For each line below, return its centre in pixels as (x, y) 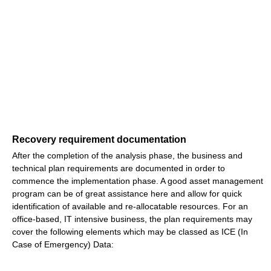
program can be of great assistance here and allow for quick (127, 194)
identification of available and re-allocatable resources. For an (130, 207)
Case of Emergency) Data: (63, 245)
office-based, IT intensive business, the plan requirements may (132, 219)
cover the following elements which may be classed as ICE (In (130, 232)
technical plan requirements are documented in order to (119, 168)
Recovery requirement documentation (99, 140)
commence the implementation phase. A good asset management (138, 181)
